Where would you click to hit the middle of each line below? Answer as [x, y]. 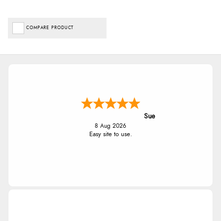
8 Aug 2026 [110, 126]
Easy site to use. [110, 134]
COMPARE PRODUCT [50, 28]
